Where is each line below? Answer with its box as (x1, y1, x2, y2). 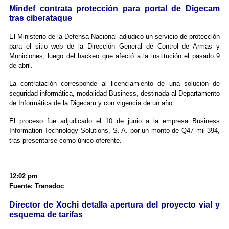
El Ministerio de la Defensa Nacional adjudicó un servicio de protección (9, 33, 220, 41)
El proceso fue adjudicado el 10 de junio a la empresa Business (9, 117, 220, 125)
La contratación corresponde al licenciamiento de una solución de (9, 80, 220, 88)
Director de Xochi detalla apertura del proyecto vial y (9, 200, 220, 210)
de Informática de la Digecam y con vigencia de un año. (9, 99, 174, 107)
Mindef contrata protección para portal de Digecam (9, 4, 220, 13)
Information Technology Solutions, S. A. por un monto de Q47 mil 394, (9, 127, 220, 135)
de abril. (9, 62, 33, 70)
